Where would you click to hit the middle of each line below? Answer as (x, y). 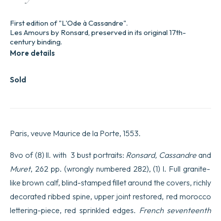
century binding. (36, 41)
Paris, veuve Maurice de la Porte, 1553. (75, 133)
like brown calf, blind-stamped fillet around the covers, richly (110, 182)
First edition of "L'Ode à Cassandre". (69, 23)
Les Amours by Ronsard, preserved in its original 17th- (98, 32)
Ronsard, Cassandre (162, 155)
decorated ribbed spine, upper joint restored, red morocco (110, 196)
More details (32, 53)
